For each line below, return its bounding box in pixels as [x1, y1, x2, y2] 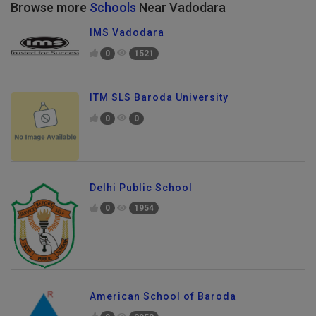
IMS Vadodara [90, 27, 164, 38]
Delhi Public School [90, 181, 193, 193]
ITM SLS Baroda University [90, 91, 229, 103]
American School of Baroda [90, 291, 236, 303]
